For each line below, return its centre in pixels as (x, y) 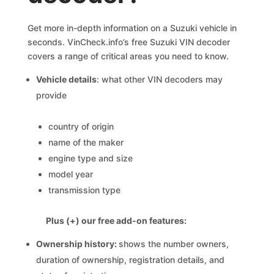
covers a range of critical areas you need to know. (128, 56)
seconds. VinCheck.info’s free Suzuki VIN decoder (129, 42)
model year (71, 174)
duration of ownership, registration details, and (131, 260)
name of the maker (86, 142)
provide (52, 95)
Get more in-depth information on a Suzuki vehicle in (132, 28)
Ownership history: (78, 244)
